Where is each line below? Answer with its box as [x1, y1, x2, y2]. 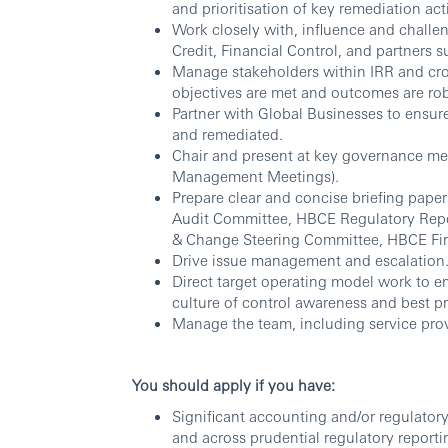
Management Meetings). [172, 166, 339, 186]
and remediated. [172, 124, 283, 144]
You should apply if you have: [132, 375, 335, 395]
